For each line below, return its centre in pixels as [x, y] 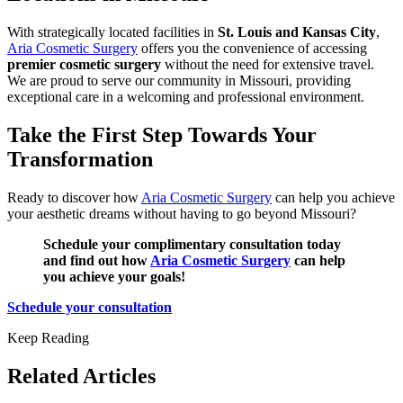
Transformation [80, 159]
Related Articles [81, 376]
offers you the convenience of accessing [252, 49]
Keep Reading [48, 337]
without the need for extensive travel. [268, 65]
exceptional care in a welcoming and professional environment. [186, 97]
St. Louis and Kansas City [297, 32]
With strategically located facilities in [112, 32]
